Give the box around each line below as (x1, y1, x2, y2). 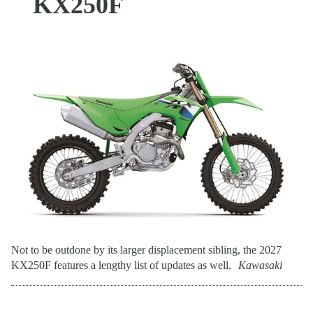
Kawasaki (238, 259, 282, 272)
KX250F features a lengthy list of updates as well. (11, 259, 231, 272)
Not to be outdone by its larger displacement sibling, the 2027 (11, 244, 282, 256)
